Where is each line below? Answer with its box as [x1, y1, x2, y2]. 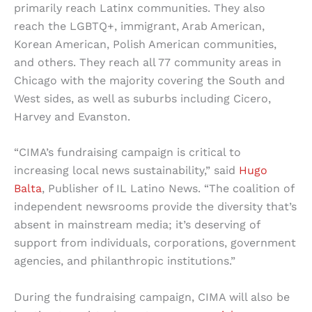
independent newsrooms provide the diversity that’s [14, 200, 297, 214]
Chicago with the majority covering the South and [14, 73, 285, 87]
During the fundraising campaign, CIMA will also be [14, 290, 290, 304]
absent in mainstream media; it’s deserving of [14, 218, 260, 232]
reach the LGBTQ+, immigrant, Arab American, [14, 19, 265, 33]
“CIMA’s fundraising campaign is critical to [14, 146, 241, 159]
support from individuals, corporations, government [14, 236, 296, 250]
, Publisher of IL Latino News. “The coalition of [42, 182, 294, 196]
